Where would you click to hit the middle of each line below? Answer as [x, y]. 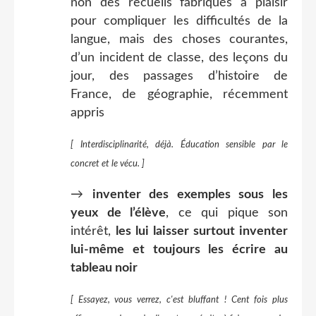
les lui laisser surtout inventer [202, 231]
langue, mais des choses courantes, [179, 39]
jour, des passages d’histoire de [179, 76]
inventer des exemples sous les [190, 194]
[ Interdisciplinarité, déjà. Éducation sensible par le [179, 144]
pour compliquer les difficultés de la [179, 21]
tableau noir [104, 268]
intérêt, [93, 231]
